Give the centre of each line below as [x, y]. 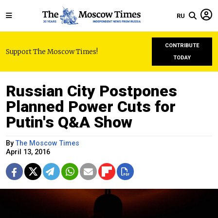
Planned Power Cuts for [91, 107]
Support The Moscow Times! [52, 52]
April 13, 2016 [28, 152]
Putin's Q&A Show [69, 122]
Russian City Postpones [91, 91]
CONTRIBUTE [182, 45]
